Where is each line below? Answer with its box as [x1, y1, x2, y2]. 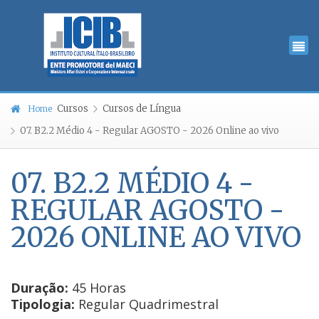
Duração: [11, 279, 68, 296]
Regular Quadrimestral [75, 296, 219, 313]
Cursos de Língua [103, 103, 181, 115]
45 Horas [68, 279, 126, 296]
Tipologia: [11, 296, 75, 313]
